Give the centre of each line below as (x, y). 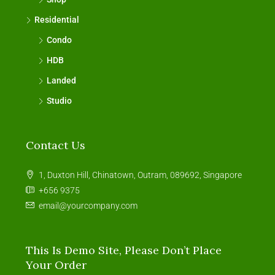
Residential (57, 20)
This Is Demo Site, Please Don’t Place (124, 250)
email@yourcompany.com (88, 206)
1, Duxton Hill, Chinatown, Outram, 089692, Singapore (140, 175)
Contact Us (56, 145)
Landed (61, 80)
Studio (59, 101)
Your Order (56, 265)
